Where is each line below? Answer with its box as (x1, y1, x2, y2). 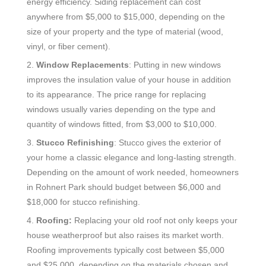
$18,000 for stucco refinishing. (27, 197, 140, 207)
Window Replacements (36, 59, 129, 69)
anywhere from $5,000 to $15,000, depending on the (27, 11, 225, 21)
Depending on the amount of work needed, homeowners (27, 167, 239, 177)
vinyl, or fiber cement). (27, 41, 110, 51)
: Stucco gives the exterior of (114, 137, 221, 147)
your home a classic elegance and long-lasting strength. (27, 152, 236, 162)
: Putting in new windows (129, 59, 221, 69)
